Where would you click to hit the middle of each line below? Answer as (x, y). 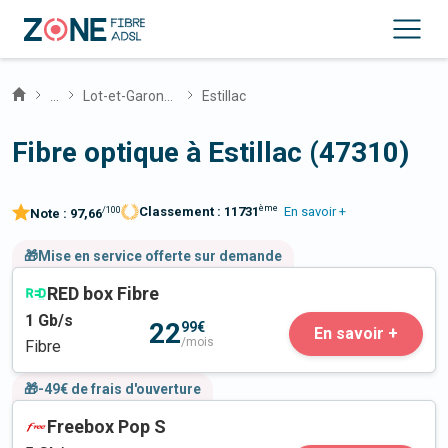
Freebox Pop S (106, 427)
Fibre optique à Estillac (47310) (210, 152)
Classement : (181, 212)
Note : (50, 214)
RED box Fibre (103, 294)
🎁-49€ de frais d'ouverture (112, 389)
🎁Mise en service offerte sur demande (153, 256)
